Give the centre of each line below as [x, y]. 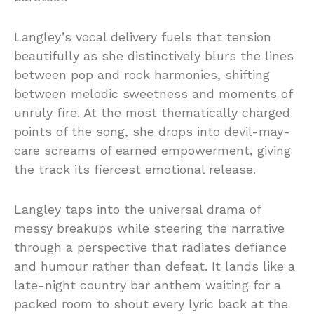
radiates [208, 247]
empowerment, [209, 150]
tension [249, 36]
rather [112, 266]
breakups [87, 228]
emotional [177, 169]
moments [250, 93]
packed [38, 303]
